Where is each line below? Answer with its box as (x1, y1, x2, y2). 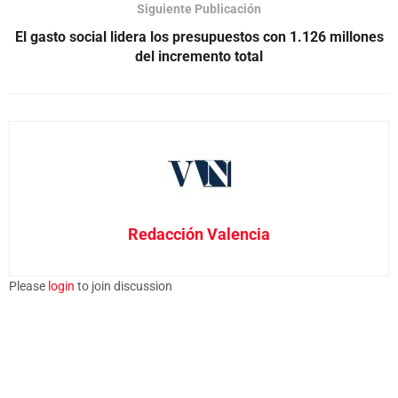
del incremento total (135, 47, 263, 65)
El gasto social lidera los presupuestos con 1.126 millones (14, 28, 384, 45)
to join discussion (75, 278, 172, 293)
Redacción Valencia (128, 224, 270, 243)
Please (9, 278, 48, 293)
